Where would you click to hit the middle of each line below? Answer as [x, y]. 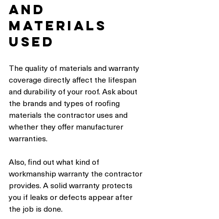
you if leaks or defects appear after [72, 197]
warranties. [28, 138]
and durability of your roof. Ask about [74, 91]
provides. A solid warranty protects [72, 185]
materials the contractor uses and [69, 115]
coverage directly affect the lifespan [74, 79]
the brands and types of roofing [65, 103]
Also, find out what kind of [55, 162]
